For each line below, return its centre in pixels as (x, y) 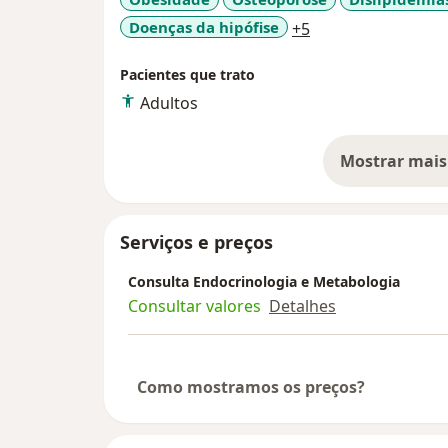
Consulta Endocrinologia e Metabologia (264, 282)
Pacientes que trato (187, 75)
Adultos (169, 103)
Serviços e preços (196, 242)
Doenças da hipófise (204, 26)
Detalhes (302, 306)
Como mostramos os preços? (251, 387)
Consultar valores (194, 306)
